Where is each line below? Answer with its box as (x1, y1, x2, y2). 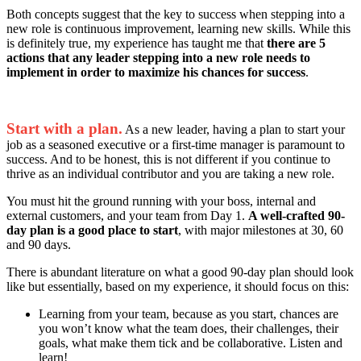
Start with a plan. (6, 119, 122, 137)
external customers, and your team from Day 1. (6, 208, 248, 222)
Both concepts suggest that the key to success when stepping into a (6, 6, 345, 21)
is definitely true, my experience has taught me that (6, 35, 267, 50)
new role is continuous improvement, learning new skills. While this (6, 21, 351, 35)
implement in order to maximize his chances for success (6, 64, 305, 79)
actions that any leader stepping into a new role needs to (6, 50, 310, 64)
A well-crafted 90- (248, 208, 345, 222)
